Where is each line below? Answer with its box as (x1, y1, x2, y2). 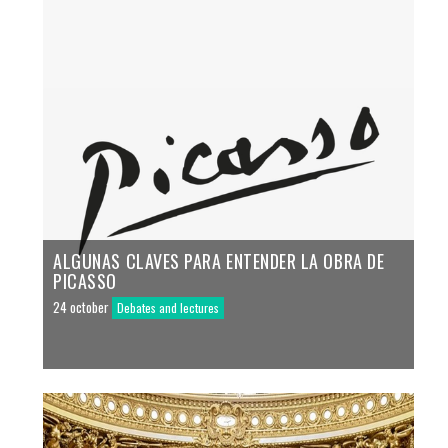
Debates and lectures (117, 298, 220, 316)
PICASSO (53, 267, 117, 294)
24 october (53, 296, 110, 317)
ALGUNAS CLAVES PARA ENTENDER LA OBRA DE (53, 247, 385, 274)
